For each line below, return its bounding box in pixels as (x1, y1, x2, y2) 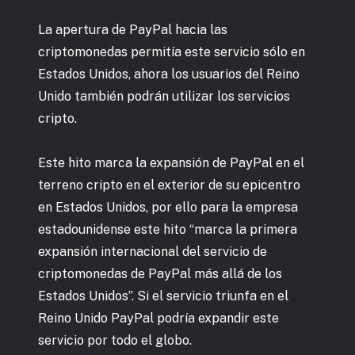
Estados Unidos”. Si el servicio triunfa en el (38, 288, 288, 303)
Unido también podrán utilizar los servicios (38, 88, 290, 104)
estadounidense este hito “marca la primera (38, 221, 297, 237)
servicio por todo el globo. (38, 332, 192, 348)
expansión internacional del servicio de (38, 243, 267, 259)
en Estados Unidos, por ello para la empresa (38, 199, 298, 215)
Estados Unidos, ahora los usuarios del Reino (38, 66, 300, 82)
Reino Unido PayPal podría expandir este (38, 310, 279, 326)
